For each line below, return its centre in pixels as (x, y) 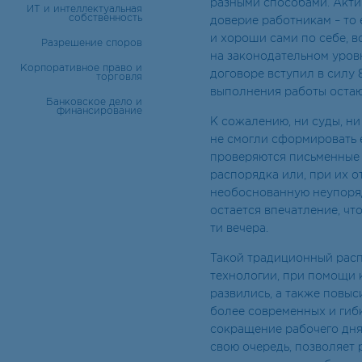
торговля (119, 78)
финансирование (99, 112)
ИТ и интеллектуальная (84, 10)
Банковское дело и (94, 103)
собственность (105, 19)
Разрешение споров (91, 44)
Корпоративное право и (81, 69)
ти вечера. (239, 229)
